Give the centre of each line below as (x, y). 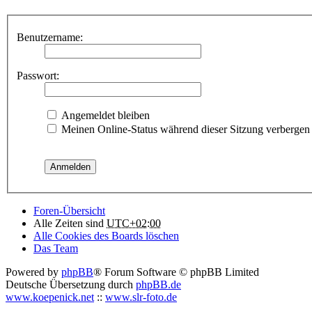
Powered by (33, 272)
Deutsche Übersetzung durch (71, 284)
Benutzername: (50, 37)
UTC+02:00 (134, 223)
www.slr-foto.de (141, 297)
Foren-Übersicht (69, 210)
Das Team (56, 248)
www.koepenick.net (50, 297)
